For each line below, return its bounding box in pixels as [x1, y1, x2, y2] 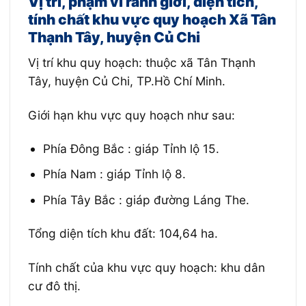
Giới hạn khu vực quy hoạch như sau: [27, 107, 235, 122]
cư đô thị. [27, 278, 81, 293]
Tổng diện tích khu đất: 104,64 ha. [27, 226, 218, 241]
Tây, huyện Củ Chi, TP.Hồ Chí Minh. [27, 74, 225, 89]
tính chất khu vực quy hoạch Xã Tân [27, 10, 276, 28]
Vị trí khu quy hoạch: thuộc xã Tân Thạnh [27, 55, 255, 70]
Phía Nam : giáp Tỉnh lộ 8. [43, 167, 186, 182]
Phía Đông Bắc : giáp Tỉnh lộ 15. [43, 141, 220, 156]
